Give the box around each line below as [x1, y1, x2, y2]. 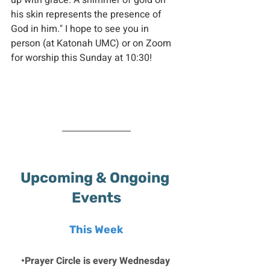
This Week [69, 223, 124, 236]
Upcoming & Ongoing [20, 169, 172, 186]
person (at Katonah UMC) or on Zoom [11, 36, 174, 51]
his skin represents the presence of [11, 7, 164, 22]
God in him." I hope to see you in [11, 22, 151, 36]
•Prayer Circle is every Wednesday [20, 254, 172, 268]
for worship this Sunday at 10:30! [11, 51, 152, 65]
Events [72, 189, 121, 206]
